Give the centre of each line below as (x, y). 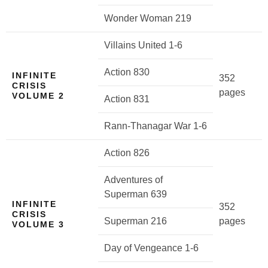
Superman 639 (135, 194)
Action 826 (127, 153)
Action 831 (127, 99)
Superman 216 (135, 221)
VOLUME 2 (38, 96)
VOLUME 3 (38, 224)
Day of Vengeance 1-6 (151, 248)
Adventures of (133, 180)
